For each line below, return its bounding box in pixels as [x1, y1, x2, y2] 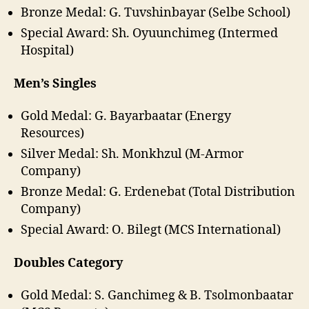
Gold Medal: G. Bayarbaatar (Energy [21, 108, 231, 125]
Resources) [21, 126, 84, 142]
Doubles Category [14, 255, 123, 271]
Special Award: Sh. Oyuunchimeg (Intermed [21, 26, 278, 42]
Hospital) [21, 43, 74, 59]
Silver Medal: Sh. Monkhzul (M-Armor [21, 146, 243, 163]
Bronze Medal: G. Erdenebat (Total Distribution [21, 184, 295, 201]
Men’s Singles [14, 75, 97, 92]
